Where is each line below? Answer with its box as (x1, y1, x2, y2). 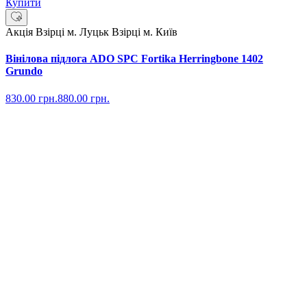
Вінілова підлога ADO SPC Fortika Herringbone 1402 (5, 53, 263, 65)
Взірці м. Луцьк (36, 26, 112, 38)
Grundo (5, 65, 42, 77)
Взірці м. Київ (112, 26, 177, 38)
